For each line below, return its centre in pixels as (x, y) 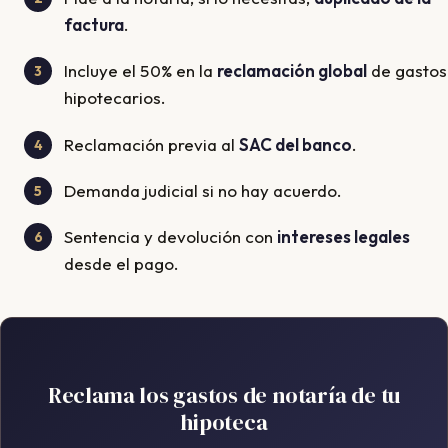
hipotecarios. (115, 98)
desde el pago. (121, 263)
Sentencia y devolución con (170, 236)
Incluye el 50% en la (140, 71)
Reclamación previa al (151, 144)
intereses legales (343, 236)
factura (94, 25)
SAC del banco (295, 144)
